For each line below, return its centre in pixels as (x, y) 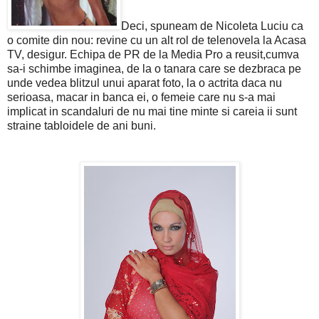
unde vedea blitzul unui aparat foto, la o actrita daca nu (145, 83)
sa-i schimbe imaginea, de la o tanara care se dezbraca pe (154, 68)
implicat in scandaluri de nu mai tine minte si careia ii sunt (152, 111)
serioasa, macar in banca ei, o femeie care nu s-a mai (141, 97)
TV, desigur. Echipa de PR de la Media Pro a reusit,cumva (153, 54)
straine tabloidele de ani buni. (82, 125)
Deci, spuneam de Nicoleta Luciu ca (212, 26)
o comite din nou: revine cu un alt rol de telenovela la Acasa (157, 40)
